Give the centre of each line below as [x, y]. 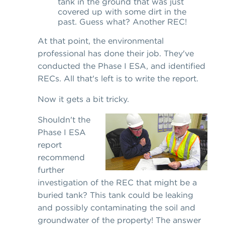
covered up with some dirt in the [122, 12]
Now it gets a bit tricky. [83, 99]
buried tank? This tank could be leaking [116, 195]
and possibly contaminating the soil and [117, 208]
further [51, 170]
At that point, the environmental [101, 41]
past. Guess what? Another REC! [122, 22]
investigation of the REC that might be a [117, 183]
